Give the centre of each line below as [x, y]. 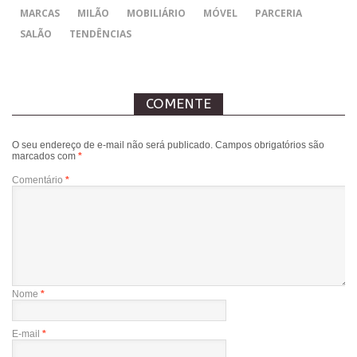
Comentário [39, 180]
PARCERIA [279, 13]
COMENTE [178, 104]
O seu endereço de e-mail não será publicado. [112, 145]
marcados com [45, 156]
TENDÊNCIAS [100, 34]
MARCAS [40, 13]
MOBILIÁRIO [156, 13]
